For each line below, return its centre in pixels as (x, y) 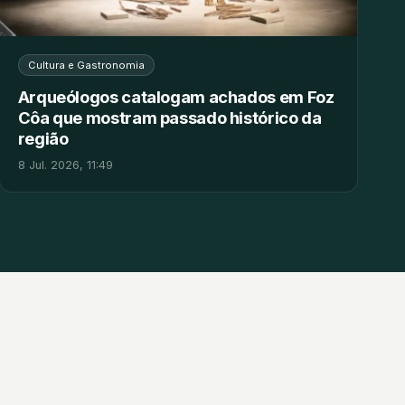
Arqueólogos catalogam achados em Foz (176, 96)
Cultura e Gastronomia (86, 65)
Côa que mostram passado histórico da (170, 117)
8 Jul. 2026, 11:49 (65, 165)
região (43, 138)
